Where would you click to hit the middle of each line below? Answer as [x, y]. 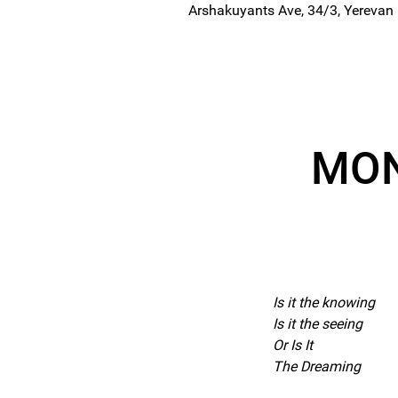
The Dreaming [317, 367]
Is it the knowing [324, 303]
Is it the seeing [318, 324]
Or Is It [295, 346]
